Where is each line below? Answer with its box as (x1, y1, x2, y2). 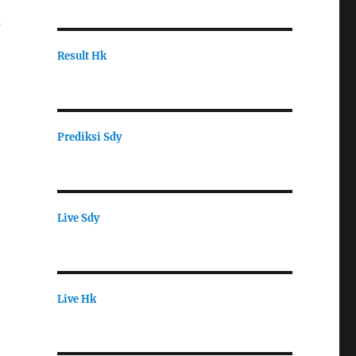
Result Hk (56, 48, 106, 63)
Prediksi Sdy (56, 130, 122, 144)
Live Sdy (56, 211, 99, 225)
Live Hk (56, 292, 96, 306)
